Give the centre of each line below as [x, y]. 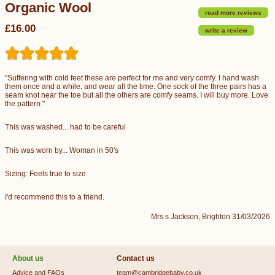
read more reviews [233, 13]
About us [28, 258]
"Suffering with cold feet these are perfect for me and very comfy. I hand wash [132, 78]
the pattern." [25, 104]
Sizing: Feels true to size [45, 174]
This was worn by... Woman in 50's [62, 150]
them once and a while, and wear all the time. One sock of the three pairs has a [136, 87]
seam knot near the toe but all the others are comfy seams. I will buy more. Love [137, 95]
